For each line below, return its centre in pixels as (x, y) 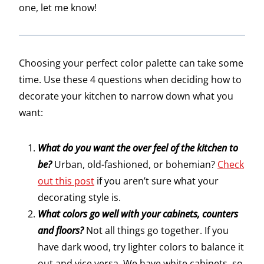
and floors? (61, 231)
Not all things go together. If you (156, 231)
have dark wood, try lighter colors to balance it (141, 247)
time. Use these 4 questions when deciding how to (130, 80)
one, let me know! (58, 8)
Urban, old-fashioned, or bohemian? (136, 165)
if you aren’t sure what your (156, 181)
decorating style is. (79, 198)
